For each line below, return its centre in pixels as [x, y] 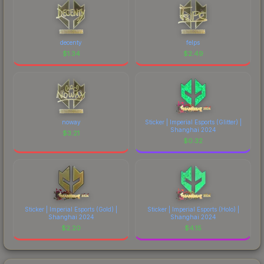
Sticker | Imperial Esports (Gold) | [71, 209]
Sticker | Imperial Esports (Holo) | [193, 209]
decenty [71, 42]
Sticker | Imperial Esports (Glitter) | [193, 122]
